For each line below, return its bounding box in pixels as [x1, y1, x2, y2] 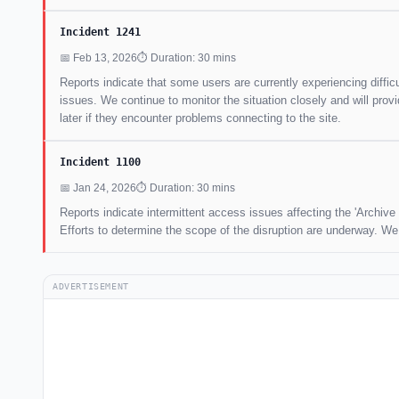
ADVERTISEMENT [53, 281, 129, 291]
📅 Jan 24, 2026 [60, 181, 136, 194]
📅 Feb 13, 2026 [60, 51, 137, 64]
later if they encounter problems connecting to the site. [60, 110, 341, 125]
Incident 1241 [60, 25, 141, 38]
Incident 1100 [60, 155, 141, 168]
